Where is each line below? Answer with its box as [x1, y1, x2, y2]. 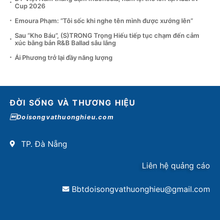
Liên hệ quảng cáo [142, 160, 210, 170]
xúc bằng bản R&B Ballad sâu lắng [15, 38, 116, 47]
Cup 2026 [15, 1, 45, 10]
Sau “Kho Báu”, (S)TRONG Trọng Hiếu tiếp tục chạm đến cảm [15, 31, 199, 39]
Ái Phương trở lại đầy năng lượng [15, 53, 112, 61]
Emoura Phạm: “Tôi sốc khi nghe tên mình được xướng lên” [15, 16, 193, 25]
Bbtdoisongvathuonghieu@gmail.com [72, 184, 210, 194]
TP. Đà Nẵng [21, 138, 67, 149]
